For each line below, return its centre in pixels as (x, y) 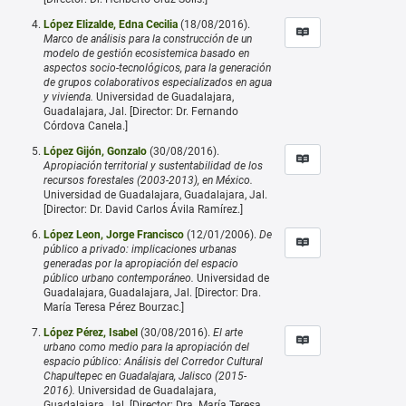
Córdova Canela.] (86, 126)
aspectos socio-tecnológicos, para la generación (157, 68)
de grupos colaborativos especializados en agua (158, 82)
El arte (228, 332)
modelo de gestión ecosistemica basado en (146, 53)
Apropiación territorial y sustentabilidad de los (153, 165)
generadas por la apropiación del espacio (141, 263)
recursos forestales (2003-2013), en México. (148, 180)
